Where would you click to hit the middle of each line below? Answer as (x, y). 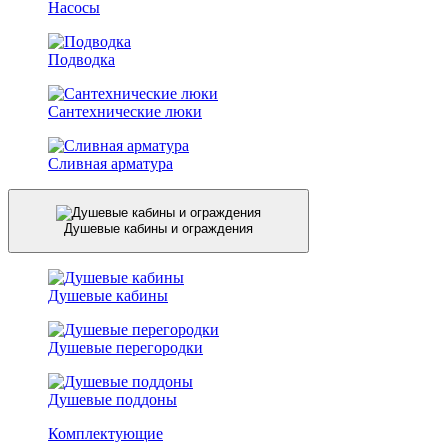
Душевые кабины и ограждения (158, 229)
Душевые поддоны (112, 399)
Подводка (81, 59)
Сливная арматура (110, 163)
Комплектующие (105, 433)
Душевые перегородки (125, 347)
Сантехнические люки (125, 111)
